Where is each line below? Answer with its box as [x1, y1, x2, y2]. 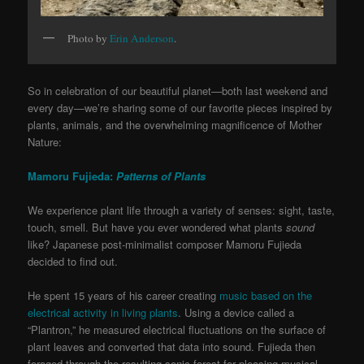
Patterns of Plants [116, 167, 206, 184]
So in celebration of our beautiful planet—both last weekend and [28, 82, 328, 98]
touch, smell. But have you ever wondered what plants [28, 219, 287, 235]
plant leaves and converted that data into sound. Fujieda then [28, 338, 316, 354]
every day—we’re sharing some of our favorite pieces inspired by [28, 99, 333, 115]
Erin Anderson [110, 31, 175, 46]
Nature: [28, 133, 63, 149]
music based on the [219, 287, 313, 303]
